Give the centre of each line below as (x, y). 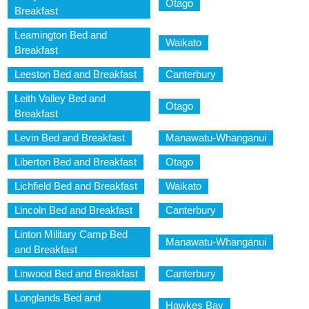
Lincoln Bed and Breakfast (73, 210)
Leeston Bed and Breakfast (76, 74)
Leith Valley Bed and (60, 99)
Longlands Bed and (58, 298)
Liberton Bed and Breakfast (76, 162)
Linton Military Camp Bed (71, 235)
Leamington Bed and (61, 35)
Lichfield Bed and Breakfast (76, 186)
